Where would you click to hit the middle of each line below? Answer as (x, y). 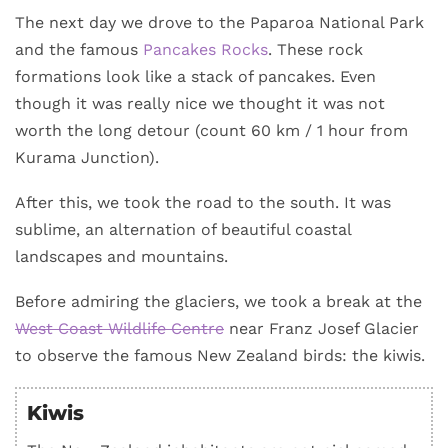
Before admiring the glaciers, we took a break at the (218, 302)
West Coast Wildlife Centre (119, 329)
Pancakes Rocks (205, 50)
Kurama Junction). (87, 158)
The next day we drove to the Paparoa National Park (219, 23)
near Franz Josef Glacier (321, 329)
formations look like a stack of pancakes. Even (195, 77)
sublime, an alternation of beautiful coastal (183, 230)
